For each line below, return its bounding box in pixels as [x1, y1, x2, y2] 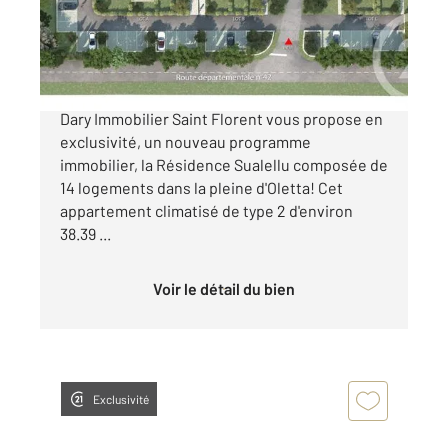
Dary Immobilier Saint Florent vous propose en [60, 109, 383, 129]
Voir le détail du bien [162, 279, 295, 299]
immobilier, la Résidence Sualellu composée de [60, 155, 388, 175]
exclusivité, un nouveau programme [60, 132, 311, 152]
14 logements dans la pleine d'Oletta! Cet [60, 178, 343, 198]
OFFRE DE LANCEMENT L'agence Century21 [60, 86, 365, 106]
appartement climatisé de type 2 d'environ [60, 201, 353, 221]
